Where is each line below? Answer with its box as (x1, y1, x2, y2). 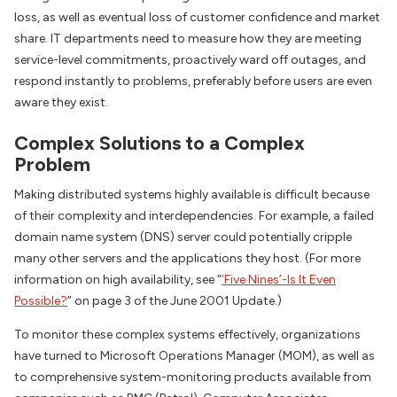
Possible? (14, 293, 67, 309)
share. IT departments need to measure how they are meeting (14, 30, 362, 46)
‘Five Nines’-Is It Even (222, 272, 336, 288)
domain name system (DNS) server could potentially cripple (14, 230, 352, 245)
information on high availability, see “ (14, 272, 222, 288)
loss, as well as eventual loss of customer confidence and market (14, 9, 380, 25)
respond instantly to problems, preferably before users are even (14, 73, 372, 89)
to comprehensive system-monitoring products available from (14, 370, 371, 385)
